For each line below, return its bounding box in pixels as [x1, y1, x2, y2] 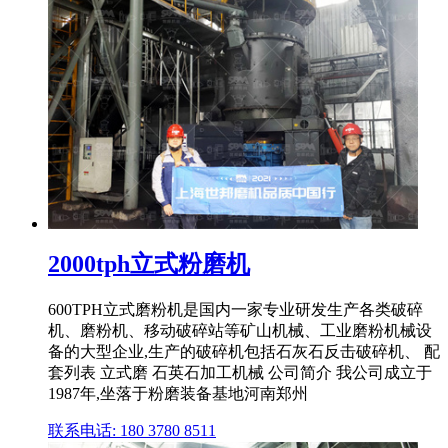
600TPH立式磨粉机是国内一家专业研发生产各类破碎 [48, 301, 423, 319]
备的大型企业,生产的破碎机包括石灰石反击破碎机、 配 [48, 343, 440, 361]
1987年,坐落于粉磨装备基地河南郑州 [48, 385, 308, 403]
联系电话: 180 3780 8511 [48, 422, 216, 440]
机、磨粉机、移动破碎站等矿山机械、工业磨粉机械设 [48, 322, 432, 340]
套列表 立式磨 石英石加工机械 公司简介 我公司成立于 [48, 364, 432, 382]
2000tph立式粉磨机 [48, 251, 250, 278]
